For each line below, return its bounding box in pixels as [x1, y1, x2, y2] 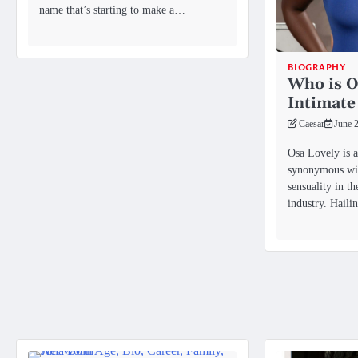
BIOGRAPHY [287, 62, 346, 74]
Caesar [298, 119, 324, 130]
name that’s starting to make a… [39, 2, 185, 16]
